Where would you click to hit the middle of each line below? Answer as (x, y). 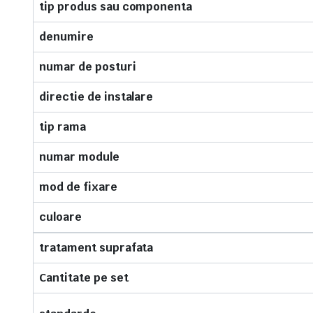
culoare (60, 217)
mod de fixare (78, 187)
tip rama (63, 127)
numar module (79, 157)
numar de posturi (88, 67)
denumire (66, 37)
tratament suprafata (96, 248)
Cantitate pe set (84, 278)
